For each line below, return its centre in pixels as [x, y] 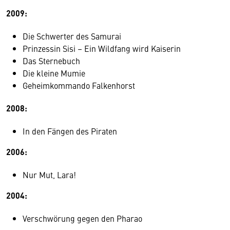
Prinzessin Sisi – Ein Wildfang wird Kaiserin [102, 48]
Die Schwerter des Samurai [72, 36]
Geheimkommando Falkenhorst [79, 85]
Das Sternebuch [51, 60]
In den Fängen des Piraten [70, 131]
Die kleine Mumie [54, 73]
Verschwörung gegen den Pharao [82, 218]
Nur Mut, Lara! [49, 174]
